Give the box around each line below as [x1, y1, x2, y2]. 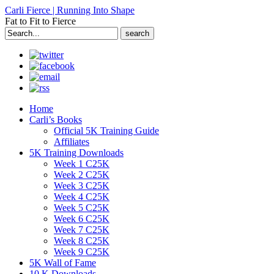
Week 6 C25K [54, 213, 109, 224]
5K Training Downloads [29, 147, 124, 158]
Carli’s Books [29, 114, 82, 125]
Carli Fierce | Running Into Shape [5, 5, 135, 15]
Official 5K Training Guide [54, 125, 159, 136]
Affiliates [54, 136, 89, 147]
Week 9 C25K [54, 246, 109, 257]
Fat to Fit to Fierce [5, 16, 76, 26]
